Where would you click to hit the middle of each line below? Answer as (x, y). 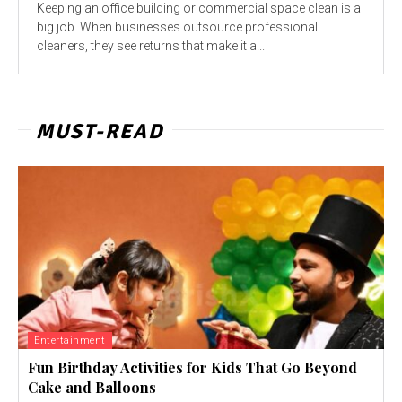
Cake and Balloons (92, 387)
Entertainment (70, 340)
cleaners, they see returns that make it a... (151, 45)
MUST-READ (100, 131)
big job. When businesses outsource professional (177, 26)
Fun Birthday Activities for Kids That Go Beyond (192, 367)
